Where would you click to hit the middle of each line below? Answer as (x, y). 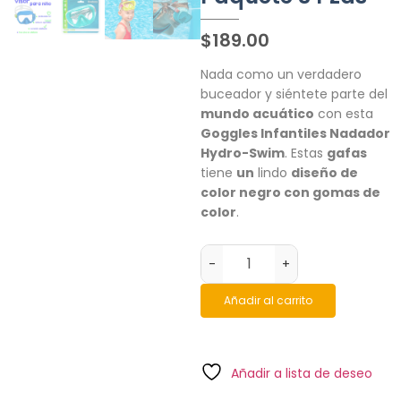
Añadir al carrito (268, 300)
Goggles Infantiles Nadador (295, 134)
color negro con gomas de (290, 193)
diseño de (324, 173)
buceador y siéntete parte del (294, 94)
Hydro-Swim (243, 154)
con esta (344, 114)
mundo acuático (257, 114)
